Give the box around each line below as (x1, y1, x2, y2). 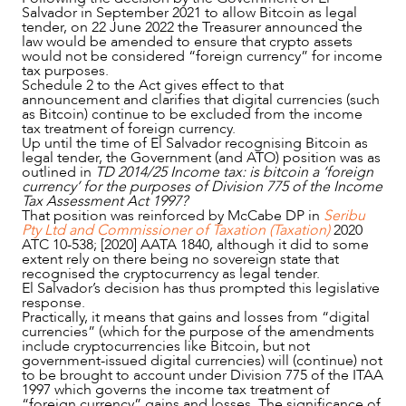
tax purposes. (22, 60, 109, 81)
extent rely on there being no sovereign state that (22, 248, 339, 269)
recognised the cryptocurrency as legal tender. (22, 263, 320, 284)
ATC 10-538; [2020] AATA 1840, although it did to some (22, 234, 369, 255)
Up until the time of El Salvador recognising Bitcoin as (22, 132, 368, 153)
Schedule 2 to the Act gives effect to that (22, 74, 284, 95)
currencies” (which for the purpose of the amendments (22, 321, 374, 342)
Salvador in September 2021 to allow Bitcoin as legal (22, 2, 357, 23)
